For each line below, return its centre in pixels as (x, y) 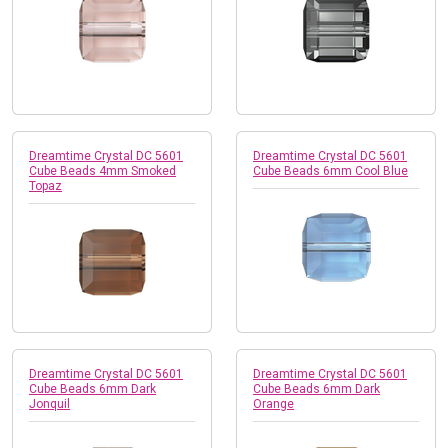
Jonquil (49, 403)
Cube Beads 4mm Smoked (102, 170)
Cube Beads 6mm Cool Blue (330, 170)
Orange (273, 403)
